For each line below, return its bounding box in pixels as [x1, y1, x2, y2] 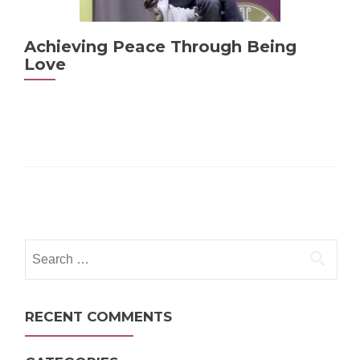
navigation [23, 222, 115, 245]
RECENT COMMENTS [25, 309, 172, 325]
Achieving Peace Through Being [24, 37, 297, 56]
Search [24, 240, 61, 256]
